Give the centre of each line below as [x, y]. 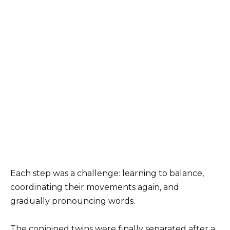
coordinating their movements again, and [95, 187]
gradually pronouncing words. [73, 201]
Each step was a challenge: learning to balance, [107, 174]
